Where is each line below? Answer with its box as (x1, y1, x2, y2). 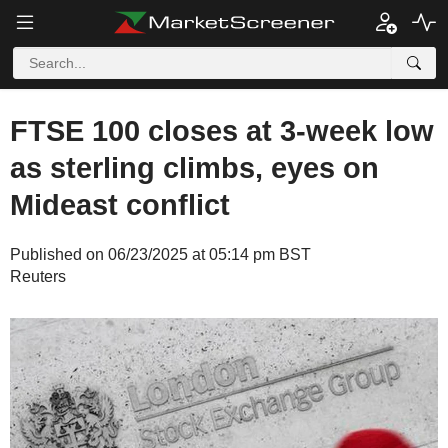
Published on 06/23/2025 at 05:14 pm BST (10, 246, 311, 263)
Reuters (10, 268, 66, 285)
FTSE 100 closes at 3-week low (10, 115, 434, 147)
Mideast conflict (10, 189, 230, 221)
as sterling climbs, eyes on (10, 152, 379, 184)
